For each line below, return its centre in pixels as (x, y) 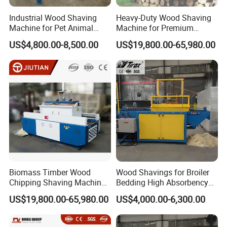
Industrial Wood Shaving (53, 17)
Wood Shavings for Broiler (162, 172)
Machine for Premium (155, 28)
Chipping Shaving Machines (60, 182)
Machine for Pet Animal (51, 28)
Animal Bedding (144, 38)
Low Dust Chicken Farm (158, 192)
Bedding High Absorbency (162, 182)
